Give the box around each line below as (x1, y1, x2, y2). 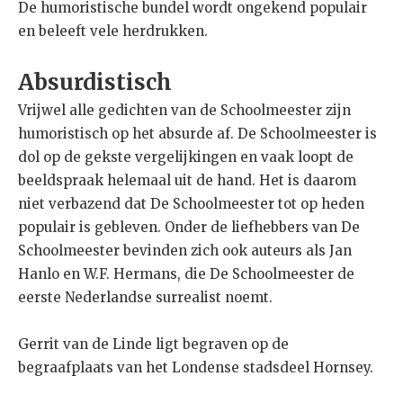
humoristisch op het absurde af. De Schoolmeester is (18, 125, 377, 143)
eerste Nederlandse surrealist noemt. (18, 289, 273, 307)
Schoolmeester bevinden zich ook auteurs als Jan (18, 242, 352, 260)
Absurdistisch (18, 68, 172, 97)
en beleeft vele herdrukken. (18, 22, 208, 40)
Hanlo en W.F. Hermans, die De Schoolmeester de (18, 265, 354, 283)
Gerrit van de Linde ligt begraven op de (18, 336, 289, 354)
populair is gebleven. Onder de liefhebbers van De (18, 219, 360, 237)
